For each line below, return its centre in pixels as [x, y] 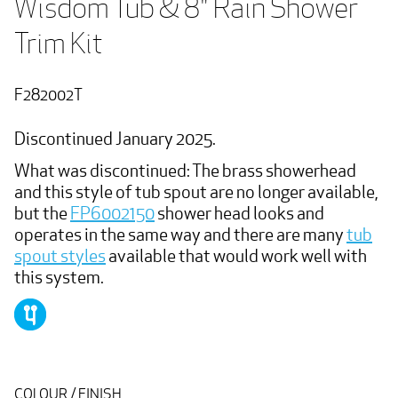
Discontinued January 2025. [115, 138]
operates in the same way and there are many [180, 234]
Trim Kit [59, 43]
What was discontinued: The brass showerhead [185, 170]
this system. [60, 277]
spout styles [60, 255]
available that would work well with [236, 255]
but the [42, 213]
